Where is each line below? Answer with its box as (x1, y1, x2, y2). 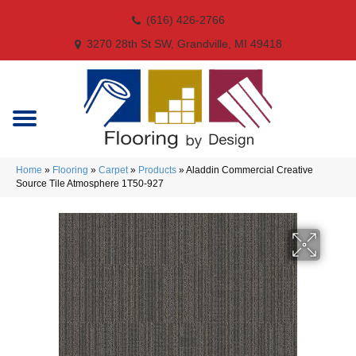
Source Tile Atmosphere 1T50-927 (16, 178, 164, 189)
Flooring (52, 164, 88, 176)
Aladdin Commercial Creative (186, 164, 313, 176)
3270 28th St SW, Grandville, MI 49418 (86, 37, 282, 50)
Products (138, 164, 176, 176)
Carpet (99, 164, 128, 176)
